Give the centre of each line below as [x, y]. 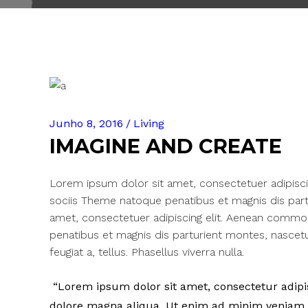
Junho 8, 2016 [86, 123]
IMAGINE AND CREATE [166, 146]
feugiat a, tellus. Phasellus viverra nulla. [147, 252]
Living [149, 123]
